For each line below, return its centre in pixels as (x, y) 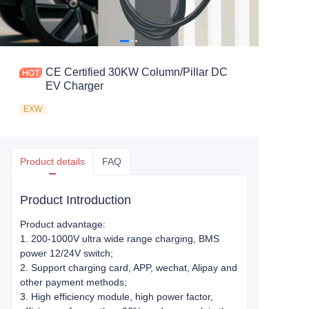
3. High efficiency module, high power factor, (117, 297)
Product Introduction (76, 200)
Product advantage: (63, 224)
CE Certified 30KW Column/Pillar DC (137, 72)
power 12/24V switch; (67, 253)
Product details (52, 161)
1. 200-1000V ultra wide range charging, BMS (120, 239)
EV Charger (74, 86)
